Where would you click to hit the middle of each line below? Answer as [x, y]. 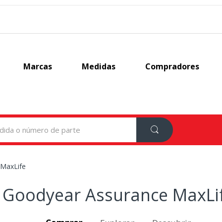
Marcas [38, 66]
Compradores [172, 66]
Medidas [99, 66]
